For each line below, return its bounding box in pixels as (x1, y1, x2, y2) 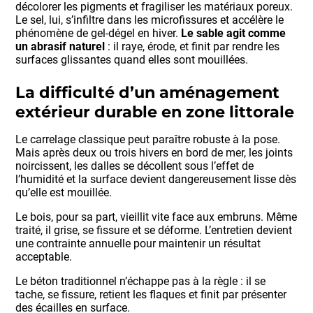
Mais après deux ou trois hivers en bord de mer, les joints (15, 145, 293, 159)
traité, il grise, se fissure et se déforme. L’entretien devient (15, 223, 293, 237)
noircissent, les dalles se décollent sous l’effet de (15, 159, 254, 173)
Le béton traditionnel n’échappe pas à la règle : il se (15, 274, 266, 288)
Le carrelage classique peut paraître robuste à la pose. (15, 132, 281, 146)
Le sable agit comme (181, 27, 286, 41)
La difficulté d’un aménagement (15, 82, 280, 102)
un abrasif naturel (15, 40, 105, 54)
